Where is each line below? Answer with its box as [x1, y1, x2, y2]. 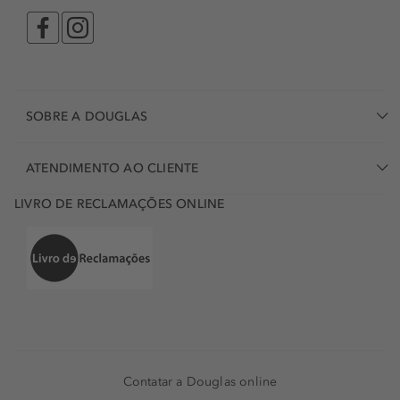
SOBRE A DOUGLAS [26, 109, 147, 125]
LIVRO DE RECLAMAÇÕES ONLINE [14, 196, 225, 212]
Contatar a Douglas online [122, 374, 278, 390]
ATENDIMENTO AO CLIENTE [26, 161, 199, 177]
